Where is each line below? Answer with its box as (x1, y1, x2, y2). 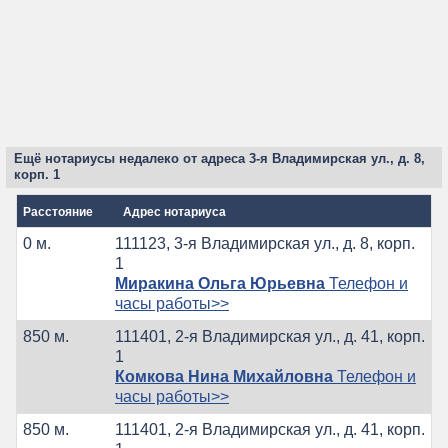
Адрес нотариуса (123, 204, 226, 219)
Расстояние (23, 204, 93, 219)
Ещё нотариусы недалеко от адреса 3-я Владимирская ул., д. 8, (14, 151, 425, 167)
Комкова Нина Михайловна (115, 367, 333, 385)
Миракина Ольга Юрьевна (115, 274, 325, 292)
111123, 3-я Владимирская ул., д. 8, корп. (115, 234, 415, 252)
